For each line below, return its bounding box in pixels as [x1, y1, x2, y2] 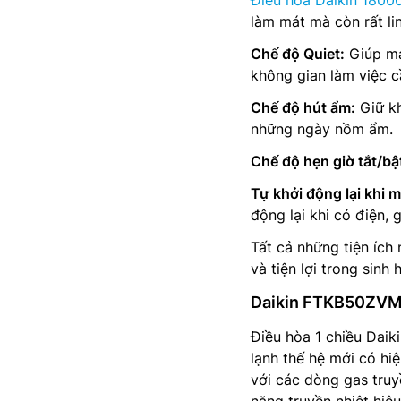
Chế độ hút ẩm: [251, 98, 355, 116]
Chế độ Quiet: [251, 45, 345, 63]
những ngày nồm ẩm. [251, 120, 393, 138]
